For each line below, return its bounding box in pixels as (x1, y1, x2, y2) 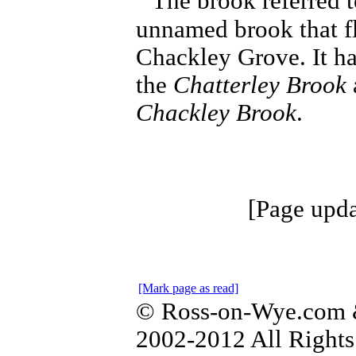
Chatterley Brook (173, 71, 346, 99)
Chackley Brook (136, 99, 296, 126)
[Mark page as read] (138, 281, 238, 295)
